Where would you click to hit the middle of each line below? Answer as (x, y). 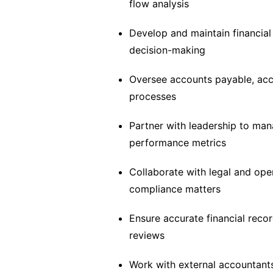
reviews (147, 235)
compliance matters (175, 189)
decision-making (167, 50)
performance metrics (178, 143)
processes (153, 96)
